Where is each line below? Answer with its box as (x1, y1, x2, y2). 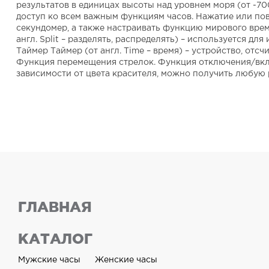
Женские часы (95, 256, 157, 264)
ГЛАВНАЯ (18, 199, 92, 215)
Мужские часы (18, 256, 80, 264)
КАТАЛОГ (18, 231, 92, 247)
